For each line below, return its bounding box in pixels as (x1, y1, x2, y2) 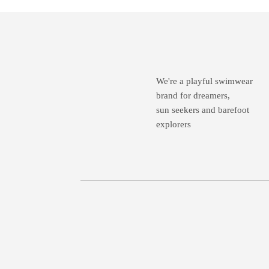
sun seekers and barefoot (156, 105, 250, 115)
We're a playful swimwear (156, 76, 253, 86)
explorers (156, 119, 192, 130)
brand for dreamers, (156, 91, 231, 101)
